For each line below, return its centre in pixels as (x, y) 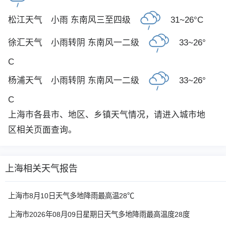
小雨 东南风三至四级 (91, 20)
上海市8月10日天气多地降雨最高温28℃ (71, 196)
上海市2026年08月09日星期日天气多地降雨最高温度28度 (99, 214)
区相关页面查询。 (42, 130)
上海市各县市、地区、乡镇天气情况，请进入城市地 (107, 115)
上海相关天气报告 (41, 168)
